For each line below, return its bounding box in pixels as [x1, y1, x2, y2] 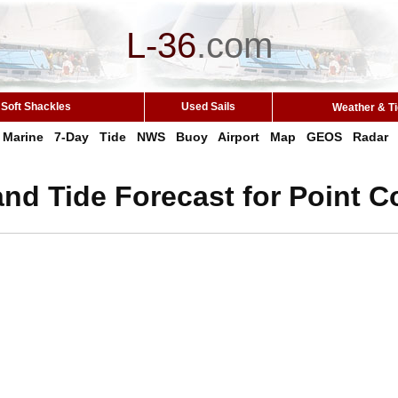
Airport [217, 130, 259, 144]
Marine [2, 130, 44, 144]
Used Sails [181, 100, 235, 113]
